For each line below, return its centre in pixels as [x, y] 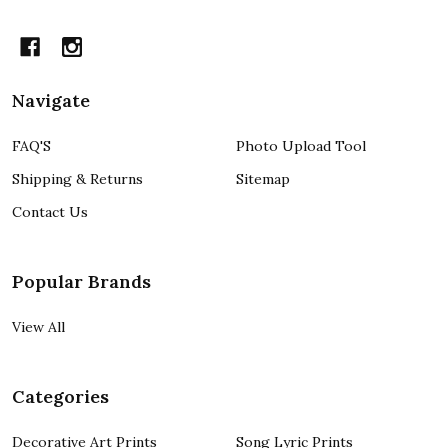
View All [38, 326]
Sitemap [263, 178]
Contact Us [50, 211]
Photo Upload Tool [301, 145]
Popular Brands [81, 281]
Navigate [51, 100]
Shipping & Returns [77, 178]
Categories [60, 396]
